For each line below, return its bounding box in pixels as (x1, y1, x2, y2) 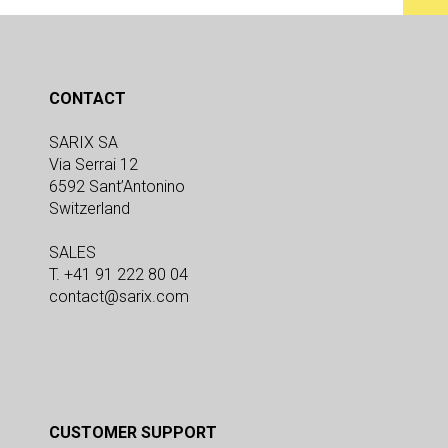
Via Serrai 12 (49, 155, 138, 175)
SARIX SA (49, 133, 118, 153)
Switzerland (49, 199, 130, 219)
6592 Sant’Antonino (49, 177, 185, 197)
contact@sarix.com (49, 287, 189, 307)
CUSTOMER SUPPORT (49, 423, 217, 443)
